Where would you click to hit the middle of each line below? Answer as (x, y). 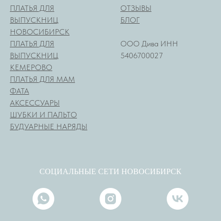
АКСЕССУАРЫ (35, 103)
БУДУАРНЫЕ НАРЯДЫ (49, 127)
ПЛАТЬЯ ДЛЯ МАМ (42, 79)
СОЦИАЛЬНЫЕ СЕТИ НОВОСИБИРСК (110, 171)
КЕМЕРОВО (31, 68)
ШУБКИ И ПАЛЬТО (43, 115)
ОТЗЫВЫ (136, 8)
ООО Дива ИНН (149, 44)
